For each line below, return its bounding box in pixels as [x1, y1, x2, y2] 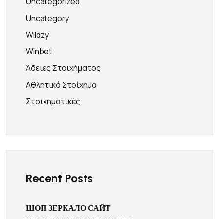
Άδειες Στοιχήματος [26, 63, 101, 73]
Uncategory [26, 13, 69, 23]
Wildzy [26, 29, 49, 40]
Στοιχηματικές [26, 96, 80, 107]
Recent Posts [26, 171, 93, 185]
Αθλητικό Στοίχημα [26, 79, 97, 90]
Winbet [26, 46, 52, 57]
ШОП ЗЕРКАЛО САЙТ [26, 203, 110, 213]
